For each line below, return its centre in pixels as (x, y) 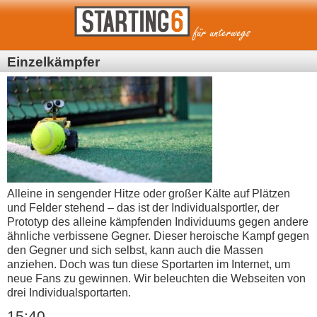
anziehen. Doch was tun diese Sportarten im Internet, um (149, 265)
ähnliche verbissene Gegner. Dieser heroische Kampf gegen (158, 236)
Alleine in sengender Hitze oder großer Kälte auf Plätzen (149, 194)
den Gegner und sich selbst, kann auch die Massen (135, 250)
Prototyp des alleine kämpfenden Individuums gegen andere (158, 222)
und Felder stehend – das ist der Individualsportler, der (143, 208)
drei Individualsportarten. (69, 293)
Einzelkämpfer (53, 62)
